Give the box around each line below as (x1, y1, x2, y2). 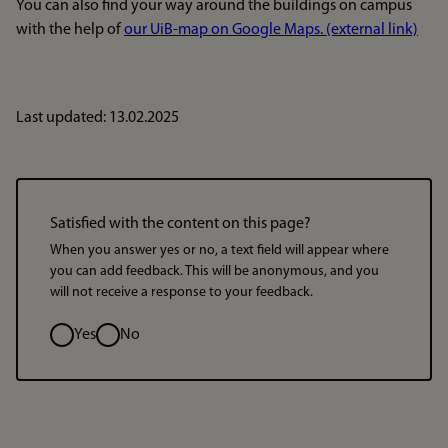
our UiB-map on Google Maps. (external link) (124, 22, 418, 38)
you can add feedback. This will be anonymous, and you (50, 264, 379, 279)
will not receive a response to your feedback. (50, 285, 313, 300)
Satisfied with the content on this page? (50, 216, 311, 232)
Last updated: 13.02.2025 (16, 110, 179, 126)
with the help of (16, 22, 124, 38)
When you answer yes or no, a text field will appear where (50, 243, 389, 258)
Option (49, 326, 96, 342)
